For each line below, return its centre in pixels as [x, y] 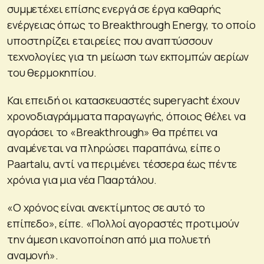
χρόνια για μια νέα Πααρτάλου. [82, 180]
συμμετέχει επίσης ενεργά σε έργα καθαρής [114, 9]
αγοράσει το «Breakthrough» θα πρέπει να [113, 132]
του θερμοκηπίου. [52, 73]
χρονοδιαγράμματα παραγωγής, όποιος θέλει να [126, 116]
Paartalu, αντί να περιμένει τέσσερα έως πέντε [122, 164]
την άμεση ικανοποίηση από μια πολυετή [109, 240]
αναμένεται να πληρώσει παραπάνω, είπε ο [114, 148]
